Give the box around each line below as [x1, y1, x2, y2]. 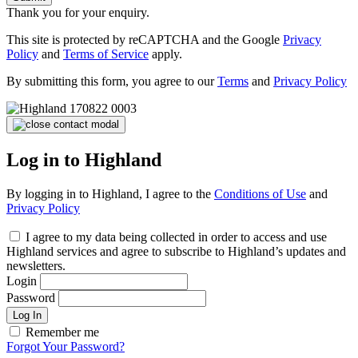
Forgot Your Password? [6, 339, 125, 353]
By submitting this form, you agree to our [6, 74, 217, 89]
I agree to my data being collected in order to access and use [26, 229, 327, 244]
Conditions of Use [214, 186, 306, 201]
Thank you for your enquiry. [6, 6, 149, 20]
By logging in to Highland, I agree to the [6, 186, 214, 201]
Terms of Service [63, 47, 149, 62]
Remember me [26, 324, 99, 339]
